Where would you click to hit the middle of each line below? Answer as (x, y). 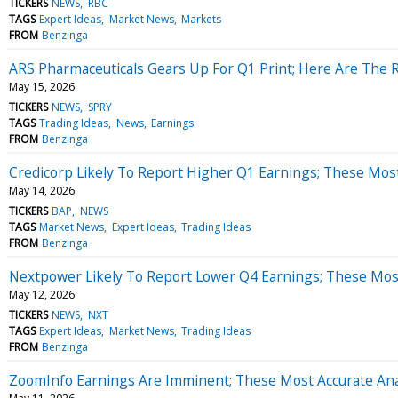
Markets (201, 19)
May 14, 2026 (42, 190)
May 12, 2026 (42, 294)
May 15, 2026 (42, 86)
